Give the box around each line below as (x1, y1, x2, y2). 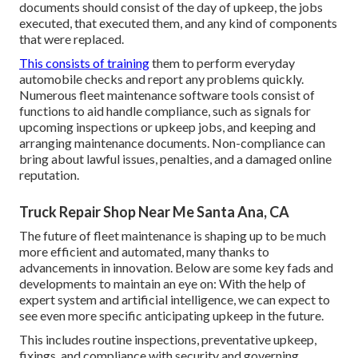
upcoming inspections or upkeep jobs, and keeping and (19, 118, 316, 134)
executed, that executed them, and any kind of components (19, 14, 337, 30)
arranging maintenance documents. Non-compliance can (19, 134, 325, 150)
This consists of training (19, 54, 149, 70)
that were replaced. (19, 30, 124, 46)
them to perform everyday (149, 54, 295, 70)
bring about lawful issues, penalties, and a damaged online (19, 150, 332, 166)
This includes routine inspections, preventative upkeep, (19, 331, 316, 347)
